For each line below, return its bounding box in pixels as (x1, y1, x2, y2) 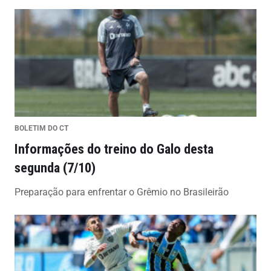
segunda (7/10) (15, 159, 96, 175)
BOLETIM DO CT (15, 123, 68, 132)
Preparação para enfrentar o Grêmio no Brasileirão (15, 186, 229, 198)
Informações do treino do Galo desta (15, 140, 214, 157)
